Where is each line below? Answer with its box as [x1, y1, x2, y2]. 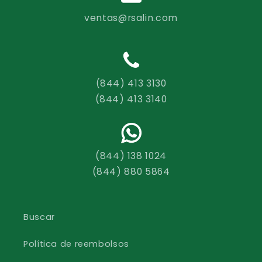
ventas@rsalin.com [84, 11, 178, 25]
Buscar [23, 211, 55, 223]
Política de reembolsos [23, 238, 129, 250]
